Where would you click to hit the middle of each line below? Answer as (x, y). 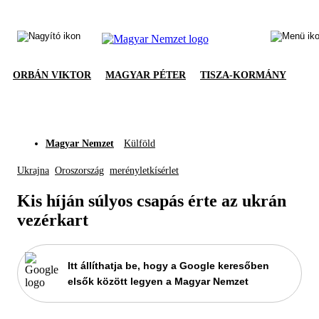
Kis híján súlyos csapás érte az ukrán (152, 200)
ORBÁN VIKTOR (52, 75)
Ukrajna (33, 171)
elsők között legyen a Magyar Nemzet (158, 281)
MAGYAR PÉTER (146, 75)
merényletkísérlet (144, 171)
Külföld (140, 143)
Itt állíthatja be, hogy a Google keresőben (168, 265)
